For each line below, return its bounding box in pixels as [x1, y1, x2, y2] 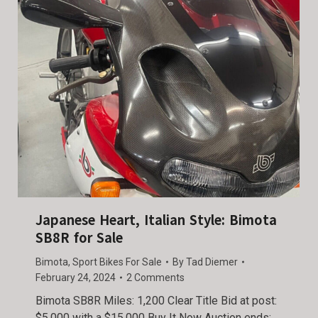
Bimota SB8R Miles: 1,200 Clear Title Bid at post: [35, 293, 277, 307]
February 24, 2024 [35, 271, 116, 283]
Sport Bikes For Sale [72, 256, 162, 268]
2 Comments [126, 271, 185, 283]
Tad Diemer [186, 256, 238, 268]
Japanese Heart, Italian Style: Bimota [35, 210, 277, 230]
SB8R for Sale [35, 228, 123, 248]
